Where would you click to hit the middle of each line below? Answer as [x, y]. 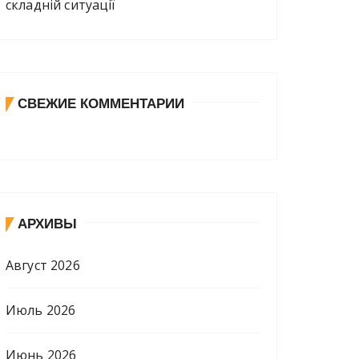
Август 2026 [43, 265]
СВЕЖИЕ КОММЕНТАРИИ [101, 103]
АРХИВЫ [47, 224]
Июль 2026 [41, 310]
